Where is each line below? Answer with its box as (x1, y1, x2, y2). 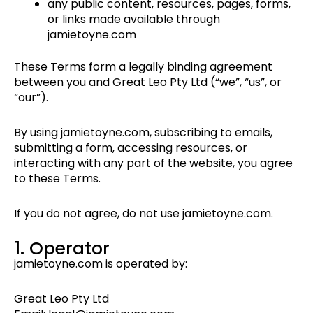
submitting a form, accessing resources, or (14, 140, 247, 156)
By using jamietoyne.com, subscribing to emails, (14, 124, 272, 141)
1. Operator (14, 236, 110, 261)
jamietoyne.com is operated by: (14, 256, 187, 272)
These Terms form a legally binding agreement (14, 59, 272, 75)
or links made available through (48, 11, 220, 28)
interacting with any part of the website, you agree (14, 155, 293, 172)
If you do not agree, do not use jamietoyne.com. (14, 205, 273, 222)
